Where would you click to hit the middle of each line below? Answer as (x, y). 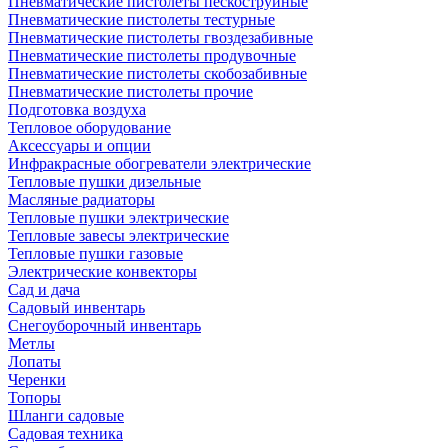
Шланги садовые (66, 415)
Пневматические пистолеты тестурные (141, 19)
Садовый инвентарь (76, 307)
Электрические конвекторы (102, 271)
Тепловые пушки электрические (118, 217)
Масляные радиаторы (81, 199)
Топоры (34, 397)
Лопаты (34, 361)
